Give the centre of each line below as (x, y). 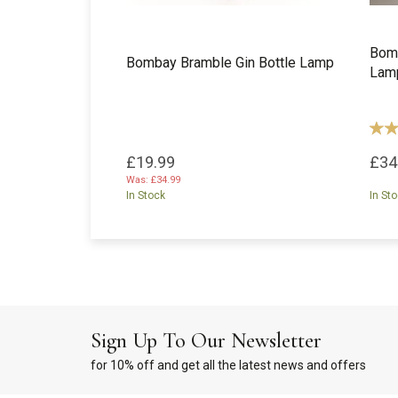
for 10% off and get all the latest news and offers (228, 365)
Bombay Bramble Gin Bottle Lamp (230, 63)
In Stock (146, 195)
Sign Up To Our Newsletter (206, 341)
